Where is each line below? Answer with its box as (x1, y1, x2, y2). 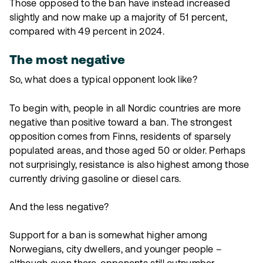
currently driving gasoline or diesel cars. (9, 174, 181, 184)
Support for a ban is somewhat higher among (9, 231, 208, 241)
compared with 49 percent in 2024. (9, 28, 164, 38)
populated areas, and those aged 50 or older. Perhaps (9, 146, 246, 156)
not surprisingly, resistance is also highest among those (9, 160, 249, 170)
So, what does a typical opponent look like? (9, 76, 197, 86)
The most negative (9, 54, 126, 67)
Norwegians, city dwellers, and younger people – (9, 245, 222, 255)
